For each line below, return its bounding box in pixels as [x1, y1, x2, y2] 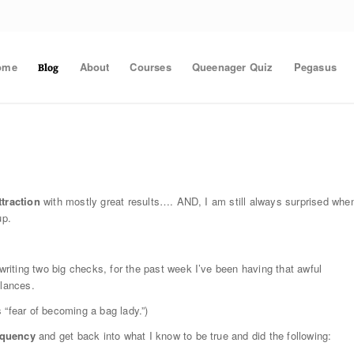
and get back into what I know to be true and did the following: [35, 328, 332, 344]
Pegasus [293, 59, 337, 74]
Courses [130, 59, 171, 74]
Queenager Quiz [191, 59, 273, 74]
